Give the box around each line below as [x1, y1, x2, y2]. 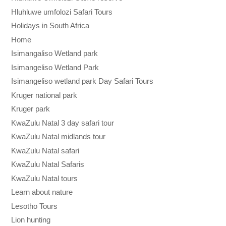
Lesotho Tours [11, 201, 58, 210]
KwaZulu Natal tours [11, 174, 78, 183]
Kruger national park [11, 90, 78, 99]
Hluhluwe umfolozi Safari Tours [11, 7, 113, 16]
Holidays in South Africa [11, 21, 90, 30]
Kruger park [11, 104, 50, 114]
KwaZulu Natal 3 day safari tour [11, 118, 115, 127]
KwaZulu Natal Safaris [11, 160, 85, 169]
